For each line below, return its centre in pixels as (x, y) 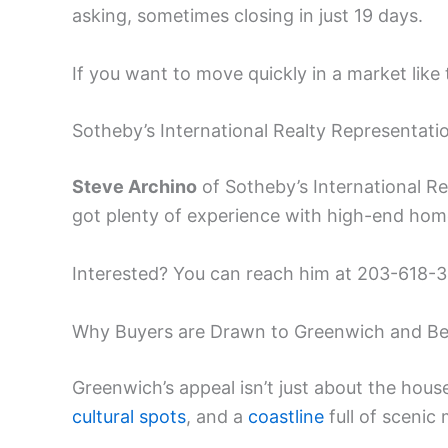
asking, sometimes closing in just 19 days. (247, 15)
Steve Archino (134, 187)
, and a (217, 416)
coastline (286, 416)
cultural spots (129, 416)
